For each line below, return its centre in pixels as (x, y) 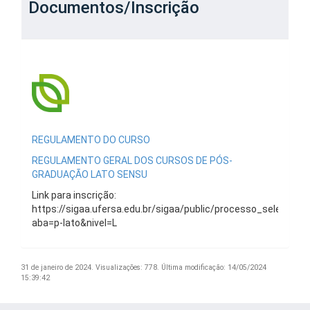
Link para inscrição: (74, 195)
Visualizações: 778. (127, 267)
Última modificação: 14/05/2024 (214, 267)
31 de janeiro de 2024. (57, 267)
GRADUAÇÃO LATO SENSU (90, 174)
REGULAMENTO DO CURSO (91, 139)
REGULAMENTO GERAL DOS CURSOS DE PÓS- (132, 160)
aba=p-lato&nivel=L (74, 222)
